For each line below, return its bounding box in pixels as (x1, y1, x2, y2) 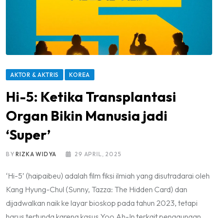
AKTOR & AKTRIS (10, 71, 59, 79)
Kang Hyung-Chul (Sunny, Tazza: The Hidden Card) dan (6, 184, 187, 195)
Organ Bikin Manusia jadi (6, 107, 167, 125)
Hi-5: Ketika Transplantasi (6, 88, 176, 106)
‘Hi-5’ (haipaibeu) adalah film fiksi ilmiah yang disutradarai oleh (6, 171, 210, 181)
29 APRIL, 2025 (74, 150, 122, 158)
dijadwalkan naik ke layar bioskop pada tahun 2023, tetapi (6, 198, 198, 208)
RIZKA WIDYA (16, 150, 57, 158)
